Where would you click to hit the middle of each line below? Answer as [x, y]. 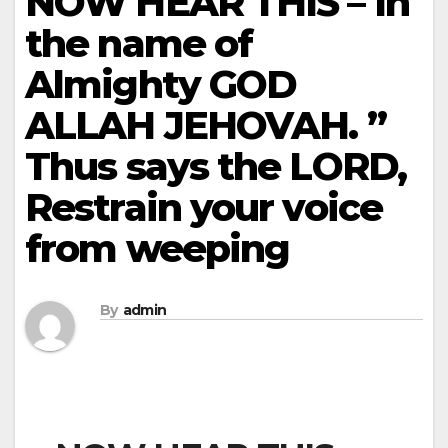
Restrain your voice [203, 207]
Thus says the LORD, [215, 166]
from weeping [157, 248]
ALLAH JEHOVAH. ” [205, 125]
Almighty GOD [161, 84]
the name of [139, 43]
